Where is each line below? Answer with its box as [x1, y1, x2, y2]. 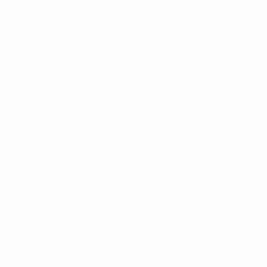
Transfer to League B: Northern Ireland [14, 203, 181, 216]
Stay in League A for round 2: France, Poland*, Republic [14, 174, 252, 188]
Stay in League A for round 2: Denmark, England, [14, 107, 222, 121]
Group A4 [14, 93, 55, 107]
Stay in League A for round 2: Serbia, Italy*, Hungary [14, 55, 237, 69]
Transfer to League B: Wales [14, 69, 135, 83]
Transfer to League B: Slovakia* [14, 136, 150, 150]
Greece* [14, 2, 50, 16]
